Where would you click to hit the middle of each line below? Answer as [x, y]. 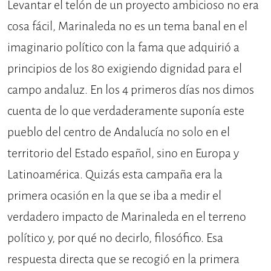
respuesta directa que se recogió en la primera [123, 259]
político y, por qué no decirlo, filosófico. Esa [115, 238]
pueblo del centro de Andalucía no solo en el [119, 132]
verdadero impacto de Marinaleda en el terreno [127, 217]
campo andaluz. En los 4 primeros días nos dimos [131, 90]
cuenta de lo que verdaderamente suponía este [126, 111]
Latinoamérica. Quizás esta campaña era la [115, 174]
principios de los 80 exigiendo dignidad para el [125, 68]
